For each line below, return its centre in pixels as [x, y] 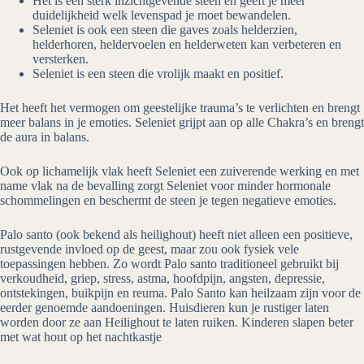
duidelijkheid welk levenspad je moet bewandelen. [162, 15]
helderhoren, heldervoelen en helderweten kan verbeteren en [187, 45]
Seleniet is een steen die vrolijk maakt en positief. [158, 74]
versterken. [61, 59]
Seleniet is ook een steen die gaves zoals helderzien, [165, 30]
